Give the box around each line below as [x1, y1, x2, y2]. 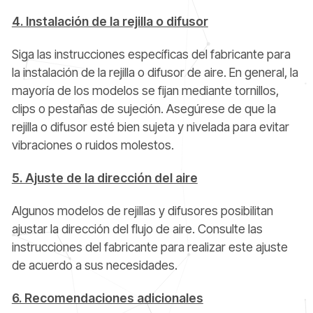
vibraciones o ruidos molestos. [11, 138, 174, 153]
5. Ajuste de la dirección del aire [11, 170, 198, 186]
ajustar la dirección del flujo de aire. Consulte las [11, 221, 263, 237]
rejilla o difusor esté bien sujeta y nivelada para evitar [11, 119, 289, 135]
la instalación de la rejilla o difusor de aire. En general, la [11, 65, 298, 80]
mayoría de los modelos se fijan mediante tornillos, [11, 83, 279, 99]
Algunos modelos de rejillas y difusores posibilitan [11, 203, 273, 219]
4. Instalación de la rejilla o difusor [11, 14, 208, 29]
